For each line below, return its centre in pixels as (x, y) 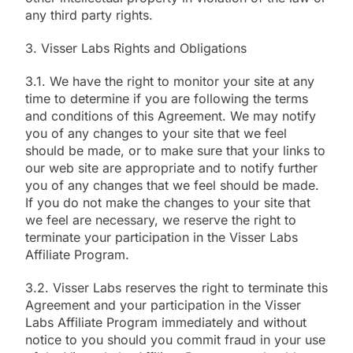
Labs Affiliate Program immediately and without (166, 322)
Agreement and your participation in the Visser (163, 305)
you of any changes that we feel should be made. (172, 185)
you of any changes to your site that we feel (156, 133)
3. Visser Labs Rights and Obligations (136, 48)
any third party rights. (89, 15)
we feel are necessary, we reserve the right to (161, 219)
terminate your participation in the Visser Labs (162, 237)
